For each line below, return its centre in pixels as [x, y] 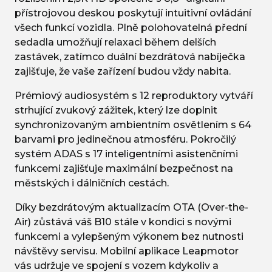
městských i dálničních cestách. [92, 183]
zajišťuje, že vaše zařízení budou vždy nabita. [123, 72]
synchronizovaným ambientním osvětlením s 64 [133, 125]
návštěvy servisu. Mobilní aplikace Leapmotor [127, 251]
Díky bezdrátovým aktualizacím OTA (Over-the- [131, 208]
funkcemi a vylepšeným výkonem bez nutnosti [129, 237]
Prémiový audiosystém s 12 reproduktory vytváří [134, 96]
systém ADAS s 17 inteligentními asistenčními [126, 154]
